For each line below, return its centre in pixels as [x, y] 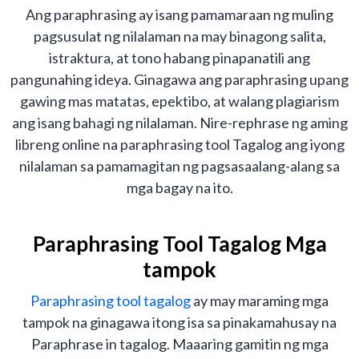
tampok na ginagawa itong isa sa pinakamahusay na [179, 323]
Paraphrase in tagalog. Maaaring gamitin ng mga [179, 344]
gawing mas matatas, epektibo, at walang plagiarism [179, 101]
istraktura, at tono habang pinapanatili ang [179, 58]
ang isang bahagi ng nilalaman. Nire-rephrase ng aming [179, 123]
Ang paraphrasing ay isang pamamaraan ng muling [179, 15]
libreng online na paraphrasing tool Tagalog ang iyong [179, 145]
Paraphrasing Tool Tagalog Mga [179, 244]
